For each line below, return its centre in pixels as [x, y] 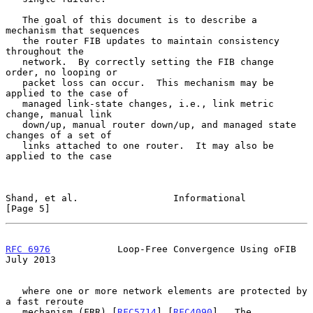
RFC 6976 [28, 249]
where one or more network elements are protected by [14, 291]
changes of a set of [59, 135]
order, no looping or [61, 72]
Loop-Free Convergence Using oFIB [173, 249]
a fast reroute [45, 301]
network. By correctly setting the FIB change [14, 61]
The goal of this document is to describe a [14, 20]
